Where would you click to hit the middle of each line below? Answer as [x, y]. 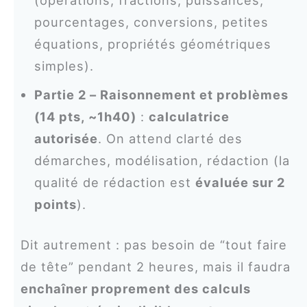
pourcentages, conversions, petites [151, 22]
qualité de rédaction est [114, 182]
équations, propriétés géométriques [152, 44]
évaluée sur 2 [240, 182]
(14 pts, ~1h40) [85, 116]
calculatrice [189, 116]
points [55, 204]
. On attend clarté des [170, 138]
